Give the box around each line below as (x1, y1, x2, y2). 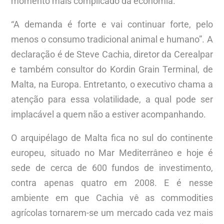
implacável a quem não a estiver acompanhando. (11, 108, 206, 119)
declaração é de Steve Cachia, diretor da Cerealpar (11, 48, 213, 59)
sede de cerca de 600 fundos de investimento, (11, 162, 213, 173)
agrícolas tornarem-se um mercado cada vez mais (11, 207, 213, 218)
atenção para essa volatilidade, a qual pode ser (11, 93, 213, 104)
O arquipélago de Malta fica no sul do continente (11, 132, 213, 143)
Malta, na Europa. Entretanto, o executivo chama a (11, 78, 213, 89)
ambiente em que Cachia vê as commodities (11, 192, 213, 203)
